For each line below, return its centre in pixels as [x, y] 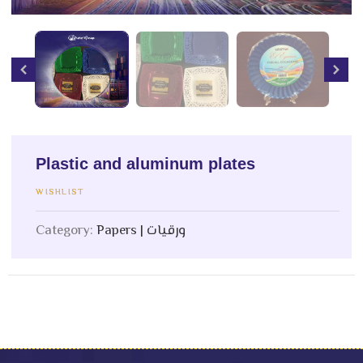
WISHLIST [60, 193]
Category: [66, 231]
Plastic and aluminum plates [146, 164]
